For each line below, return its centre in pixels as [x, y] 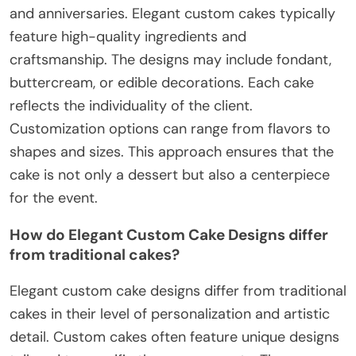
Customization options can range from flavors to [170, 128]
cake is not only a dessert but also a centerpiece [170, 174]
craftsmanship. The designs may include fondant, [170, 59]
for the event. [54, 197]
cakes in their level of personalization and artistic [170, 313]
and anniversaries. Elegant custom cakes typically [172, 13]
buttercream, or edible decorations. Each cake [162, 82]
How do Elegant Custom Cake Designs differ [169, 234]
